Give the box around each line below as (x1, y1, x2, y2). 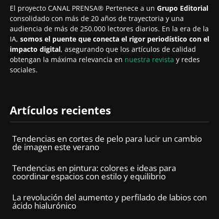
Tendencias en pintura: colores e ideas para (12, 162, 176, 174)
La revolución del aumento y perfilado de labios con (12, 192, 207, 203)
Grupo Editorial (157, 3, 208, 13)
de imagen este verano (12, 141, 99, 153)
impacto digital (10, 44, 61, 54)
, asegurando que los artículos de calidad (61, 44, 196, 54)
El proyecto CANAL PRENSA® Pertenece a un (10, 3, 157, 13)
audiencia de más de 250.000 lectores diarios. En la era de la (10, 24, 209, 33)
